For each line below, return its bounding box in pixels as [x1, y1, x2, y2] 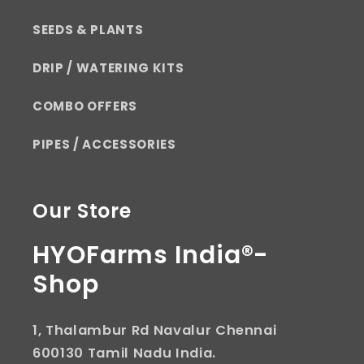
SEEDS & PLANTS [32, 20, 144, 38]
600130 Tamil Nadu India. [32, 343, 216, 362]
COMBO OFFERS [32, 97, 137, 115]
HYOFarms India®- [32, 237, 270, 272]
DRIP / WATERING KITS [32, 58, 184, 76]
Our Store [32, 197, 132, 224]
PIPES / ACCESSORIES [32, 135, 176, 153]
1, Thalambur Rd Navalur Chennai [32, 320, 277, 340]
